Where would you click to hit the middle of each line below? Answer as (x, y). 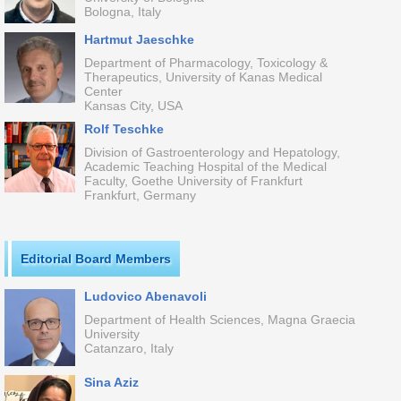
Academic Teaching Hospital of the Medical (205, 166)
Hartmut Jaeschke (139, 39)
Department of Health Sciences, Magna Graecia (219, 320)
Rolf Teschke (124, 129)
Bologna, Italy (122, 12)
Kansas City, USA (133, 106)
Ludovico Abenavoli (145, 296)
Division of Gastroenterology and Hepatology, (212, 152)
